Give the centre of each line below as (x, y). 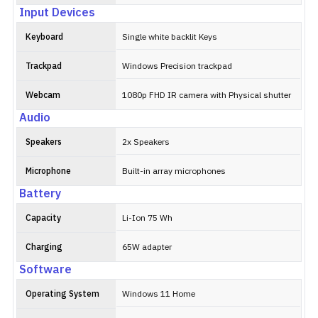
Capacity (43, 218)
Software (45, 270)
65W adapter (147, 247)
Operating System (62, 294)
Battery (40, 194)
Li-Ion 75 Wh (147, 218)
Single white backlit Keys (170, 37)
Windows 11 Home (159, 294)
